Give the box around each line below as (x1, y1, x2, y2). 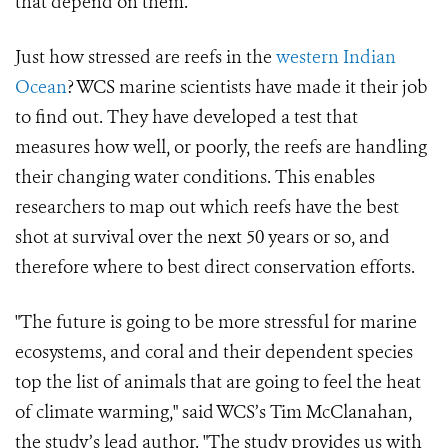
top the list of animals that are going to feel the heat (15, 370, 421, 394)
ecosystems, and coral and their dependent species (15, 340, 413, 364)
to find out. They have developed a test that (15, 105, 358, 129)
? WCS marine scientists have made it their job (67, 75, 428, 99)
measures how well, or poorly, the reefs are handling (15, 135, 427, 159)
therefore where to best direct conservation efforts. (15, 255, 415, 279)
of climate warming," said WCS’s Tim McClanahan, (15, 400, 412, 424)
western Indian (276, 45, 396, 69)
